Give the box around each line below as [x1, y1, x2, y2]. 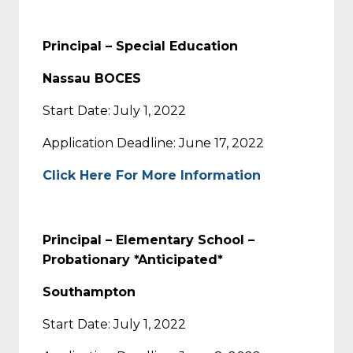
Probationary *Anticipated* [43, 251, 223, 267]
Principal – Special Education [43, 38, 238, 54]
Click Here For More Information [43, 167, 261, 183]
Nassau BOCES [43, 70, 141, 86]
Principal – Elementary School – [43, 232, 255, 247]
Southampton [43, 284, 136, 299]
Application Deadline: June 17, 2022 [43, 135, 264, 150]
